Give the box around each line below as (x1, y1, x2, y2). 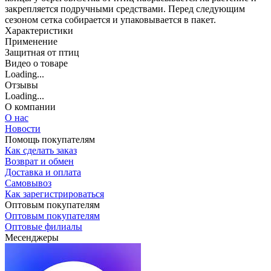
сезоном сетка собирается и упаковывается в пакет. (5, 15, 216, 25)
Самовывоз (5, 178, 51, 189)
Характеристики (5, 25, 73, 36)
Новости (5, 123, 41, 134)
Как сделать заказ (5, 145, 77, 156)
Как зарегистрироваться (5, 189, 104, 200)
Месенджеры (5, 232, 59, 243)
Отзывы (5, 80, 38, 91)
